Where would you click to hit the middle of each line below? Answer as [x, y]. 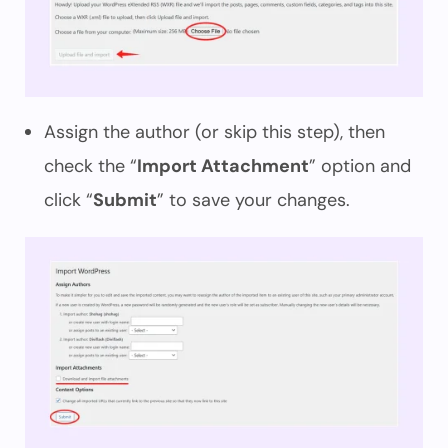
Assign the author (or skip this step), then [214, 132]
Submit [125, 200]
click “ [68, 200]
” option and [360, 166]
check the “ [90, 166]
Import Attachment [223, 166]
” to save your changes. [253, 200]
